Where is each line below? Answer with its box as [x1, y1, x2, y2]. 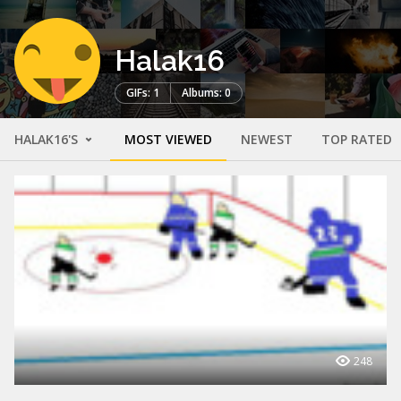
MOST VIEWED [124, 131, 212, 149]
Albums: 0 [182, 85, 231, 101]
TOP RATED [321, 131, 392, 149]
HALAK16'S [14, 131, 81, 149]
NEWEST [241, 131, 293, 149]
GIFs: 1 [126, 85, 159, 101]
